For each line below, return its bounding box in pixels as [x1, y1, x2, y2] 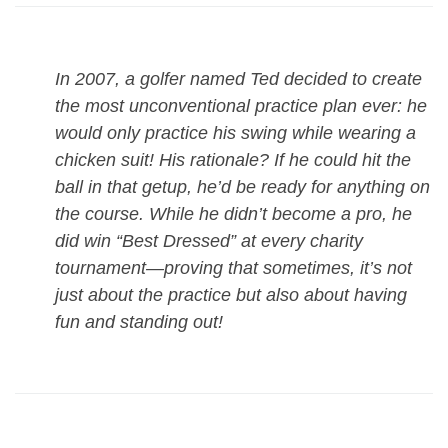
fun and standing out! [55, 311, 223, 332]
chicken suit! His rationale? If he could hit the [55, 149, 411, 170]
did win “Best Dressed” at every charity [55, 230, 363, 251]
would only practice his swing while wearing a [55, 122, 416, 143]
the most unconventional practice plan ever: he [55, 95, 427, 116]
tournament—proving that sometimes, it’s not [55, 257, 412, 278]
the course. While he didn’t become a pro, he [55, 203, 412, 224]
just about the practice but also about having [55, 284, 407, 305]
